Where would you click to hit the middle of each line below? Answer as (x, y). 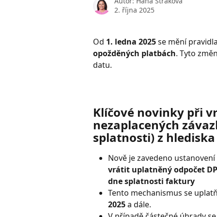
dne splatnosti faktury (151, 181)
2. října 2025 (134, 10)
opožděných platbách (134, 53)
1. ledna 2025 (131, 42)
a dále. (138, 205)
